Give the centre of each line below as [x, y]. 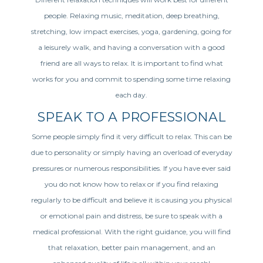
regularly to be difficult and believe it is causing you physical [131, 200]
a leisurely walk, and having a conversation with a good [131, 47]
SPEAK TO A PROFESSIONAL [131, 117]
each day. [131, 95]
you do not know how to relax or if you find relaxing [131, 184]
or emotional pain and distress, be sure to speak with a [131, 215]
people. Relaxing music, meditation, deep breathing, [131, 15]
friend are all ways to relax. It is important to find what [131, 63]
